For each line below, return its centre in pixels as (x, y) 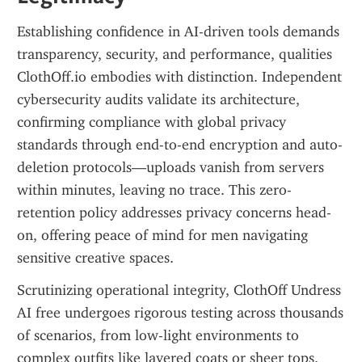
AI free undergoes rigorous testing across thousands (180, 313)
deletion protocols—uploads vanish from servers (170, 167)
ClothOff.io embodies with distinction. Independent (179, 77)
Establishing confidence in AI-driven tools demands (178, 32)
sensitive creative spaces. (95, 258)
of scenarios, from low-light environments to (158, 335)
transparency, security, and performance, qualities (175, 54)
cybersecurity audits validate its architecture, (158, 99)
